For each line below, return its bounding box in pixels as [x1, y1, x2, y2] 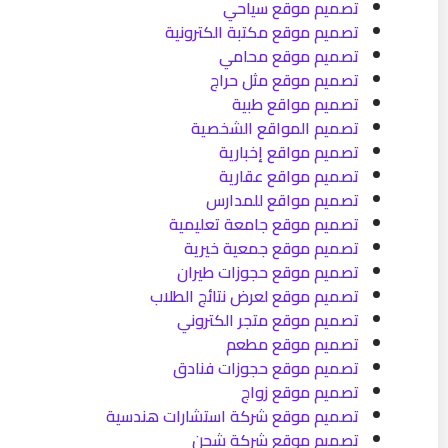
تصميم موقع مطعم [226, 329, 359, 359]
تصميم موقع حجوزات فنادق [173, 353, 359, 383]
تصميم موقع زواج [241, 377, 359, 407]
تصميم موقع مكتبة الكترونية [165, 17, 359, 47]
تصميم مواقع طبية [232, 89, 359, 119]
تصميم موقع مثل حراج [210, 65, 359, 95]
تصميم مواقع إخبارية [219, 137, 359, 167]
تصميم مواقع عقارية [219, 161, 359, 191]
